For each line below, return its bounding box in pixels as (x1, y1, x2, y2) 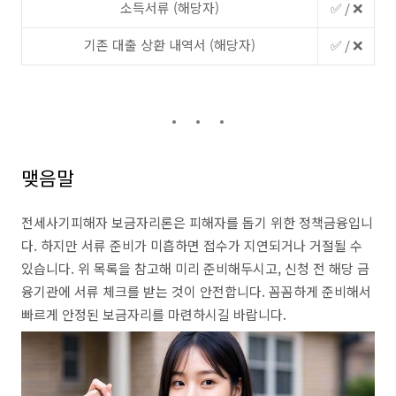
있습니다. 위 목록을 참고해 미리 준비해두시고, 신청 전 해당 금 (21, 259, 369, 278)
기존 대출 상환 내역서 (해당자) (84, 35, 255, 54)
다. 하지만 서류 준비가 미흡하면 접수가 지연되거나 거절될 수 (21, 236, 362, 255)
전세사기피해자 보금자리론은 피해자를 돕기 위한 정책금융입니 (21, 213, 373, 232)
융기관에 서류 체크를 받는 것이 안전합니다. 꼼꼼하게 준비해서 (21, 282, 371, 301)
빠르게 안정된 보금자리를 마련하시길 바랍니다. (21, 305, 286, 324)
